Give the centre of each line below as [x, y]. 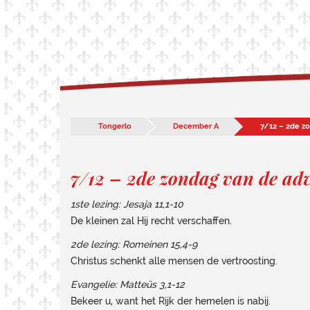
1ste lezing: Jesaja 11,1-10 [127, 204]
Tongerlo [115, 126]
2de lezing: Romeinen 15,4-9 [134, 244]
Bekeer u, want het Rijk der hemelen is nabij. [171, 301]
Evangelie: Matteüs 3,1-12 [128, 284]
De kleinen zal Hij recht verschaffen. [151, 221]
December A [196, 126]
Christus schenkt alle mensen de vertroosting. [174, 261]
